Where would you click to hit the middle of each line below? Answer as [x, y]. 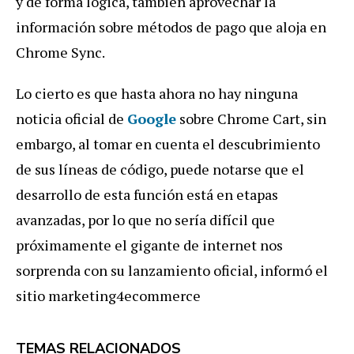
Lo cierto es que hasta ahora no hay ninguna [157, 94]
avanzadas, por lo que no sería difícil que [145, 220]
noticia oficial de [72, 119]
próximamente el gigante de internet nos [149, 245]
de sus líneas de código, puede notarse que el [160, 169]
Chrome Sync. [60, 53]
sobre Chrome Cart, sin [251, 119]
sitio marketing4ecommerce [108, 296]
